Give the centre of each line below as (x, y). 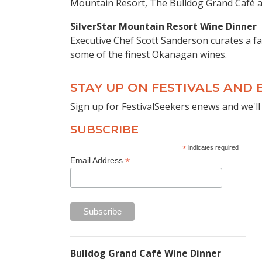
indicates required (213, 148)
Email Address (98, 161)
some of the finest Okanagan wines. (150, 55)
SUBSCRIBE (104, 130)
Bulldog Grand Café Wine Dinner (146, 254)
